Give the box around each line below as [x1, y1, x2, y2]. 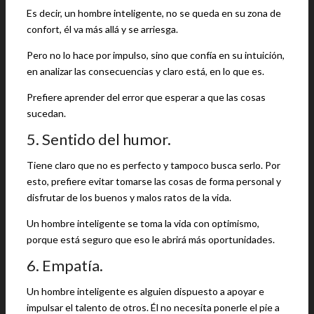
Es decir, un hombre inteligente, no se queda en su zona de [27, 7, 281, 19]
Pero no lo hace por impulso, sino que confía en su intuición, [27, 49, 285, 61]
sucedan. [27, 107, 66, 119]
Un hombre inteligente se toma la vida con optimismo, [27, 217, 259, 229]
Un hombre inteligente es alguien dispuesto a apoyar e [27, 285, 264, 297]
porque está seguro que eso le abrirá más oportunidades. [27, 233, 275, 245]
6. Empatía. [27, 256, 103, 275]
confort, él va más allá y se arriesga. [27, 23, 178, 35]
